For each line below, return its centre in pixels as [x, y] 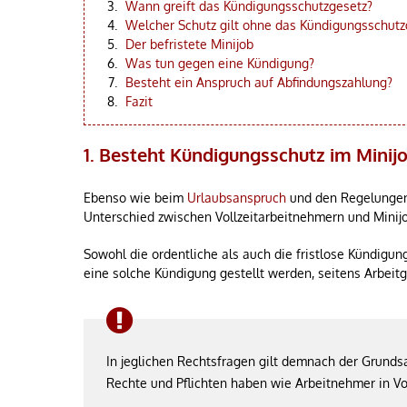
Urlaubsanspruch [237, 198]
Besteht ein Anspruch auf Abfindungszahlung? [259, 82]
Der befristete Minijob [189, 44]
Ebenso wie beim [135, 198]
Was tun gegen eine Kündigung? [220, 63]
